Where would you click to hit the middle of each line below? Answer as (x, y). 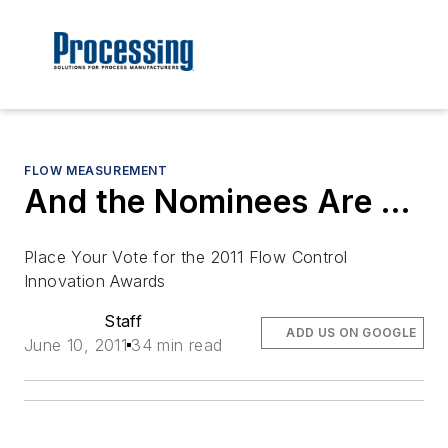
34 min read (177, 345)
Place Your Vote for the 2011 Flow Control (186, 257)
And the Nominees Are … (218, 202)
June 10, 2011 (76, 345)
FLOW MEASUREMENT (96, 171)
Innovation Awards (95, 281)
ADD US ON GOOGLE (351, 333)
